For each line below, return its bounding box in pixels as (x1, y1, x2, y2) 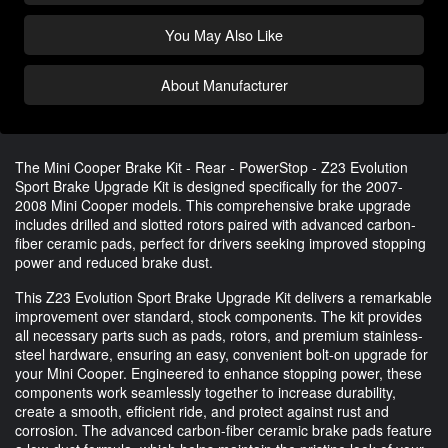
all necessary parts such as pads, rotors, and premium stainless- (15, 324, 423, 345)
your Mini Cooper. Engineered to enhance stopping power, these (15, 362, 422, 383)
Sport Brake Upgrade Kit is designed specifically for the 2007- (15, 175, 403, 196)
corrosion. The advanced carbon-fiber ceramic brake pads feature (15, 419, 432, 440)
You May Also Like (165, 23, 283, 45)
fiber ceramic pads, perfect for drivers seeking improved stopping (15, 232, 426, 253)
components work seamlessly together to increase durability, (15, 381, 396, 402)
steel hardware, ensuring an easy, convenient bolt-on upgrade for (15, 343, 428, 364)
